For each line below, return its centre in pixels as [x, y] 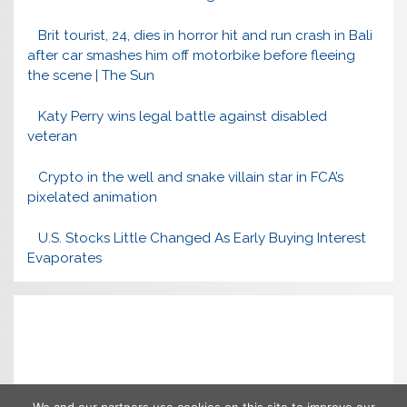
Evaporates [65, 258]
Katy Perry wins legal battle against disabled [182, 116]
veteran [53, 136]
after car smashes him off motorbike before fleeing [192, 56]
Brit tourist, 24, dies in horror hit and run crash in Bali [205, 36]
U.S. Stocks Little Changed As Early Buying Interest [202, 238]
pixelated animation [93, 197]
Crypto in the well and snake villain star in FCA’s [190, 177]
